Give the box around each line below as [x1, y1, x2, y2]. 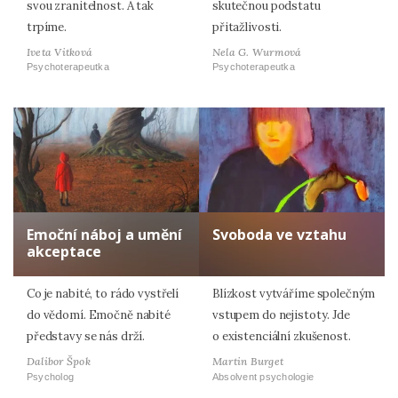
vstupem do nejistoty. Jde [212, 307, 350, 323]
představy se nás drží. [27, 329, 146, 345]
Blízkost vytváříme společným [212, 286, 376, 302]
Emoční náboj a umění [27, 225, 182, 245]
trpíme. [27, 19, 68, 35]
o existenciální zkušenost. [212, 329, 351, 345]
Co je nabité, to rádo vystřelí [27, 286, 179, 302]
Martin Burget [212, 354, 284, 369]
